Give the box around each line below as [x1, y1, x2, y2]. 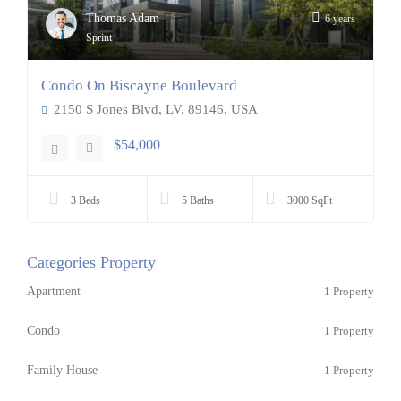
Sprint [86, 31, 112, 44]
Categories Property [27, 253, 156, 271]
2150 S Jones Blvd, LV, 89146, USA [50, 102, 258, 116]
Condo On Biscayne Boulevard [41, 77, 237, 94]
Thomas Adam [86, 12, 159, 25]
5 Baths [181, 194, 214, 207]
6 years [324, 13, 355, 25]
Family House [27, 363, 98, 377]
